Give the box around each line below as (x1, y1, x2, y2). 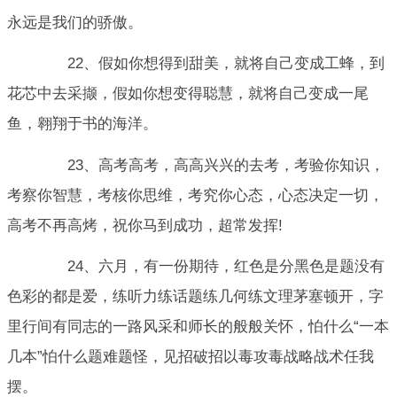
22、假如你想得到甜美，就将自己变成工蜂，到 (37, 55, 385, 73)
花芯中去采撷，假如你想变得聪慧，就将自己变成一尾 (7, 85, 369, 103)
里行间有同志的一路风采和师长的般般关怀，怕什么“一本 (7, 317, 389, 335)
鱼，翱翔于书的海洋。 (7, 115, 158, 133)
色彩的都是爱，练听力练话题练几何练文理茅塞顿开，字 (7, 287, 384, 305)
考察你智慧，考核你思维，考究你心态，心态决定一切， (7, 186, 384, 204)
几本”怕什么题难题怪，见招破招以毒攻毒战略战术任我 (7, 347, 374, 365)
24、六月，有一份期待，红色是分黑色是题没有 (37, 257, 385, 275)
